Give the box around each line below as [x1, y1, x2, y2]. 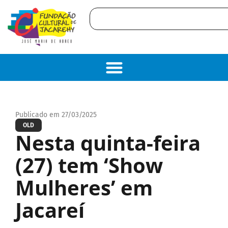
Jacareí [15, 195, 84, 224]
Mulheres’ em [15, 173, 153, 202]
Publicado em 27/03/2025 [15, 110, 97, 119]
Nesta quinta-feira [15, 128, 201, 157]
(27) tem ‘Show [15, 151, 163, 179]
